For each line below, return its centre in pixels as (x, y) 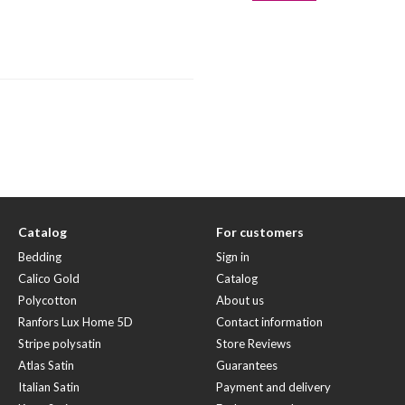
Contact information (269, 322)
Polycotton (47, 300)
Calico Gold (49, 278)
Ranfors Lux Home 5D (75, 322)
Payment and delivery (273, 387)
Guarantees (247, 365)
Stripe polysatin (60, 344)
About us (240, 300)
